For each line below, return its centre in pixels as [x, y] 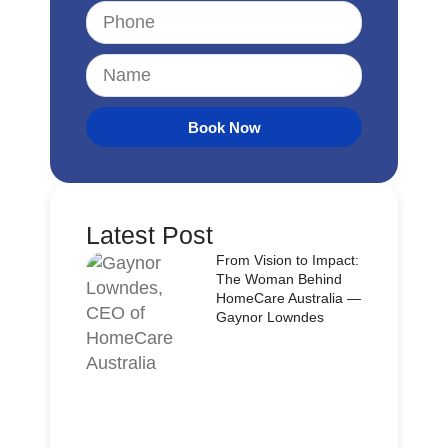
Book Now [224, 127]
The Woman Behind [279, 279]
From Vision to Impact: [288, 260]
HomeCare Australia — [289, 298]
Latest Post [149, 235]
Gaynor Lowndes [270, 317]
